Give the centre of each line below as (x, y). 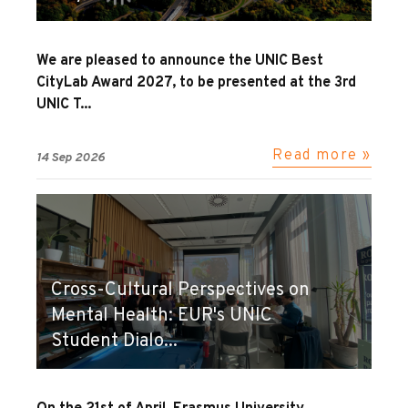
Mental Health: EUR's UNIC (162, 316)
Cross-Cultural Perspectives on (180, 291)
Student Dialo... (114, 342)
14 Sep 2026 (71, 158)
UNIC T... (64, 105)
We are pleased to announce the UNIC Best (180, 61)
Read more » (322, 156)
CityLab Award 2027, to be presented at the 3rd (196, 83)
